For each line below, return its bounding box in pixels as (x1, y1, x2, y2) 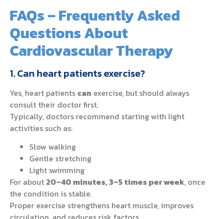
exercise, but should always (91, 87, 189, 99)
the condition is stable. (10, 188, 92, 200)
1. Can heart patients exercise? (10, 66, 145, 81)
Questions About (10, 22, 128, 44)
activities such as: (10, 122, 72, 134)
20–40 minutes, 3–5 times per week (46, 176, 184, 188)
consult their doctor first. (10, 98, 98, 110)
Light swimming (29, 164, 85, 176)
